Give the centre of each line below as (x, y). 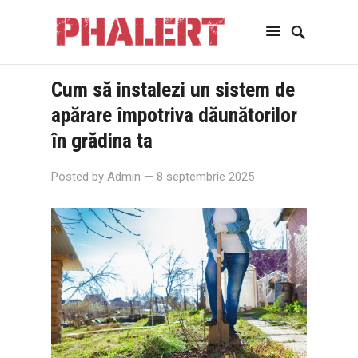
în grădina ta (102, 141)
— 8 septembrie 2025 (199, 177)
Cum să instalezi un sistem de (173, 89)
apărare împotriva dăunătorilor (174, 115)
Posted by (79, 177)
